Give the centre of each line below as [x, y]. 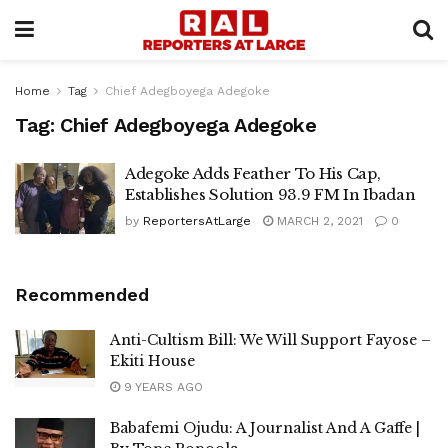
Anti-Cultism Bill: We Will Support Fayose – [270, 339]
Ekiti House [152, 360]
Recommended [82, 294]
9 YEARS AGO [161, 386]
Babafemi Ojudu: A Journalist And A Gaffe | [265, 427]
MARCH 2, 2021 [318, 221]
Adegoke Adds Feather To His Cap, [253, 173]
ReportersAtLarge [197, 221]
